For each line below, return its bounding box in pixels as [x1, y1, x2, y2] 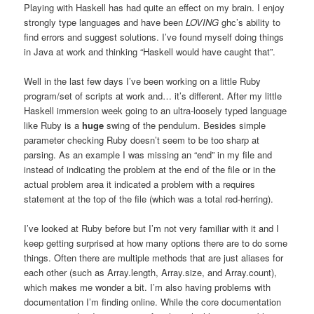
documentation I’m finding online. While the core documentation [24, 294, 282, 308]
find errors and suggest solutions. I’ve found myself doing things [24, 29, 285, 43]
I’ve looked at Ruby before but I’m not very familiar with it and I [24, 221, 280, 235]
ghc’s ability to [219, 15, 281, 29]
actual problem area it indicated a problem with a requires [24, 177, 256, 191]
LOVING [186, 15, 219, 29]
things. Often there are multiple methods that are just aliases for [24, 250, 284, 264]
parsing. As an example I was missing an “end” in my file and [24, 147, 273, 161]
